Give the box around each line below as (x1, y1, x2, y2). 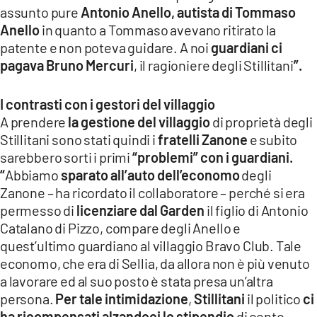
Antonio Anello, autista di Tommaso (80, 4, 296, 21)
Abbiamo (5, 166, 61, 184)
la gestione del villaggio (68, 113, 211, 131)
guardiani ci (210, 39, 282, 57)
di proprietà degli (210, 113, 313, 131)
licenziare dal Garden (76, 202, 204, 219)
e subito (247, 131, 298, 149)
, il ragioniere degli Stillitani (134, 57, 294, 74)
